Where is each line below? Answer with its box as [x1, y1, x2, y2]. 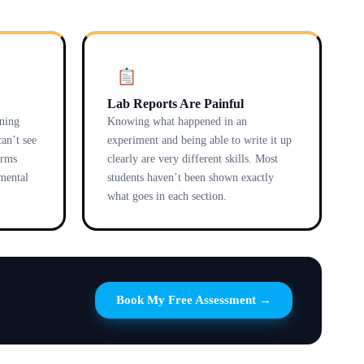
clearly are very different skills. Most [107, 152, 278, 165]
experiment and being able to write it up [107, 133, 292, 146]
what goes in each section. [107, 189, 227, 202]
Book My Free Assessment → [116, 293, 271, 306]
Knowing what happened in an [107, 115, 247, 128]
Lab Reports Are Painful [107, 96, 244, 110]
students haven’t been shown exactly [107, 171, 274, 184]
